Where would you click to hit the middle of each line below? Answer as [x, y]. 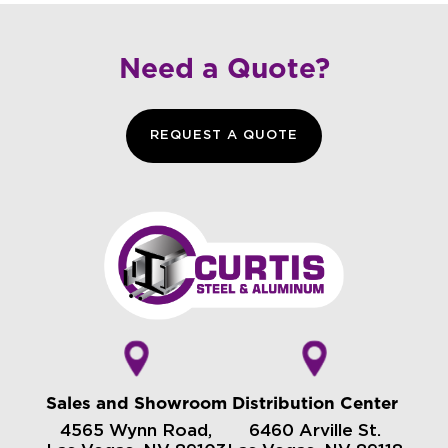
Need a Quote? [224, 67]
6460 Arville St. [314, 431]
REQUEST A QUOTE [224, 135]
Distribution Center [314, 403]
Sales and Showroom [136, 403]
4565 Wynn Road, [136, 431]
